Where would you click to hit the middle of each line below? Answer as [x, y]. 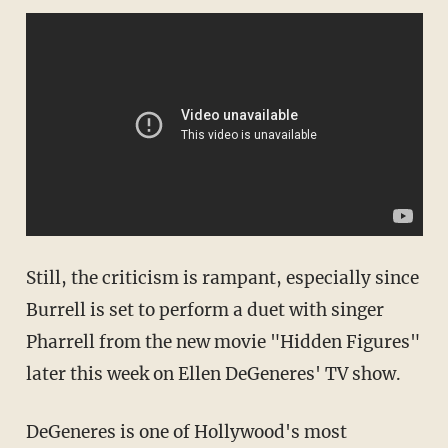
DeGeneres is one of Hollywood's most [186, 432]
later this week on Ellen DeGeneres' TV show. [213, 374]
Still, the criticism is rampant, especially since [222, 278]
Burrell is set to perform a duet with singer [204, 310]
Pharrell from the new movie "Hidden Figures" [222, 342]
